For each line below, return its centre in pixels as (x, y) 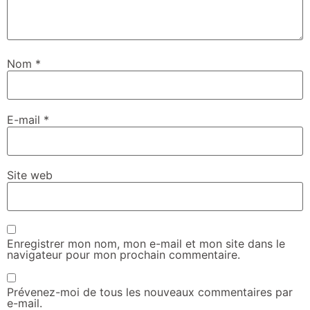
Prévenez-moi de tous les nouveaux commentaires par (150, 292)
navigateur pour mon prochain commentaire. (124, 254)
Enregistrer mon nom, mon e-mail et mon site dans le (146, 243)
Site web (30, 175)
